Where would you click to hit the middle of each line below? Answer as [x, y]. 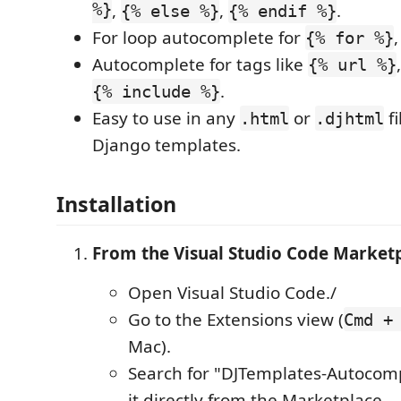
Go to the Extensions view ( [236, 319]
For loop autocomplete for [199, 38]
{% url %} [352, 64]
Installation [116, 204]
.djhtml [350, 118]
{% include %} [156, 91]
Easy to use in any [166, 118]
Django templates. [166, 145]
